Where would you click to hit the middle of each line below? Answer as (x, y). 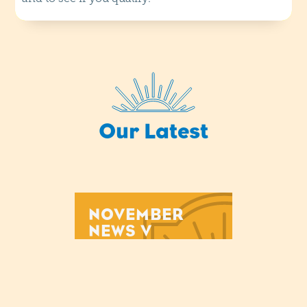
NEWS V (120, 230)
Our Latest (153, 131)
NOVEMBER (136, 214)
